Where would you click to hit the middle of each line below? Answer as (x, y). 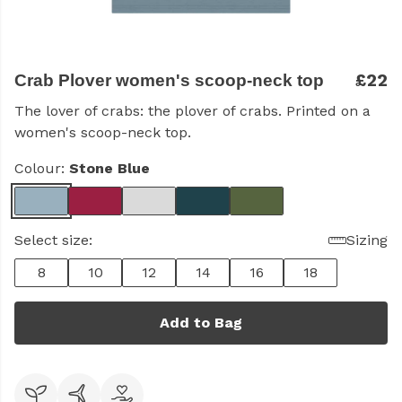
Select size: (53, 240)
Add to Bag (201, 323)
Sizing (367, 240)
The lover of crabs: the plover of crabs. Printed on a (192, 111)
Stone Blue (109, 168)
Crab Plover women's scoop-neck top (169, 80)
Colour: (42, 168)
